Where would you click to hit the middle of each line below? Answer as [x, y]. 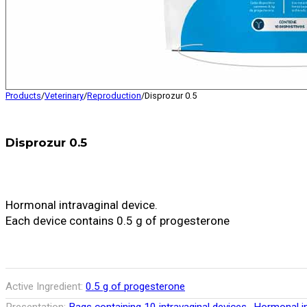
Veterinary [64, 95]
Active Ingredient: [46, 287]
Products [23, 95]
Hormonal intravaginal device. [82, 205]
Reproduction [114, 95]
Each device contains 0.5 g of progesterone [118, 220]
